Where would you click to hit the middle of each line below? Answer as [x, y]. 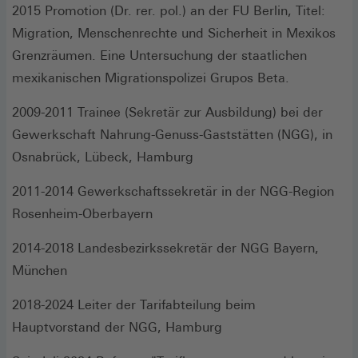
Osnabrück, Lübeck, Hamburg [103, 157]
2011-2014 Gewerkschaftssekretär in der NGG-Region [173, 191]
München [40, 270]
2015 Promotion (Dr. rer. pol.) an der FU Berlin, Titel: [169, 10]
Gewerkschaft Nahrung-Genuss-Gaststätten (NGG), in [172, 134]
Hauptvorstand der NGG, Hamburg [117, 327]
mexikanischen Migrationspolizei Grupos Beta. [151, 78]
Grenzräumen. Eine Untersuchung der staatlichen [159, 55]
